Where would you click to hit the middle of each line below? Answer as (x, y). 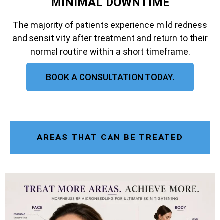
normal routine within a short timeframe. (110, 51)
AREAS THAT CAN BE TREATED (110, 137)
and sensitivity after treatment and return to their (110, 38)
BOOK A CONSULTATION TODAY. (110, 77)
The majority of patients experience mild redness (110, 25)
